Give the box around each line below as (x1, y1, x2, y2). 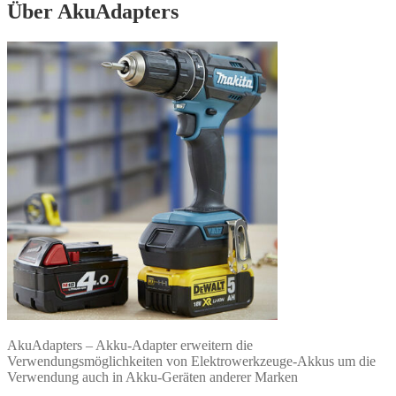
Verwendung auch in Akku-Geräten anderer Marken (7, 369, 298, 385)
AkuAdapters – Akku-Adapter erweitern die (7, 338, 253, 354)
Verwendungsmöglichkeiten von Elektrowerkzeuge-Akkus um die (7, 354, 376, 369)
